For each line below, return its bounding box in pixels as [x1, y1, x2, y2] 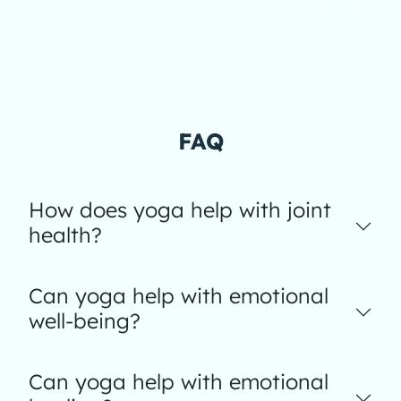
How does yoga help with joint [29, 197, 331, 223]
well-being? [29, 308, 141, 334]
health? [29, 222, 102, 248]
